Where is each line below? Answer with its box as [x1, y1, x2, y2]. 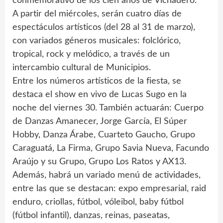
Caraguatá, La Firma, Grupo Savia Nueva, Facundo [12, 144, 209, 153]
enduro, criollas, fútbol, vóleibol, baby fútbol [12, 198, 184, 207]
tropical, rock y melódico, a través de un [12, 50, 170, 59]
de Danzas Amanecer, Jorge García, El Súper [12, 117, 187, 126]
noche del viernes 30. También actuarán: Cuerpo [12, 104, 204, 113]
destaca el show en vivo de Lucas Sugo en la [12, 90, 187, 100]
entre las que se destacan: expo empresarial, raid [12, 184, 206, 194]
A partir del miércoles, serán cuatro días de [12, 9, 182, 19]
